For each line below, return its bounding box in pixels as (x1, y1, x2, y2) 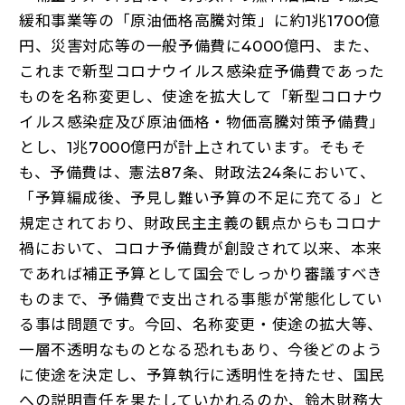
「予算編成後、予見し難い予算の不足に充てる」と (18, 188, 385, 207)
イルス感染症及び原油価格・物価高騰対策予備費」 (18, 112, 385, 131)
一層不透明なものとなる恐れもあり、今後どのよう (18, 340, 383, 359)
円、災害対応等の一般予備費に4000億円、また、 (18, 36, 380, 55)
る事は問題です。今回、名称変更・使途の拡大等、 (18, 315, 383, 334)
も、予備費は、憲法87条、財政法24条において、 (18, 163, 376, 182)
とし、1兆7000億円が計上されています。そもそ (18, 137, 367, 156)
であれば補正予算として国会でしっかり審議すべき (18, 264, 383, 283)
